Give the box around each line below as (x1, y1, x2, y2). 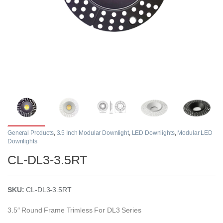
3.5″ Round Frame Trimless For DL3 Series (7, 206, 141, 215)
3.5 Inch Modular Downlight (56, 129, 129, 137)
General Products (7, 129, 54, 137)
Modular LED (177, 129, 213, 137)
